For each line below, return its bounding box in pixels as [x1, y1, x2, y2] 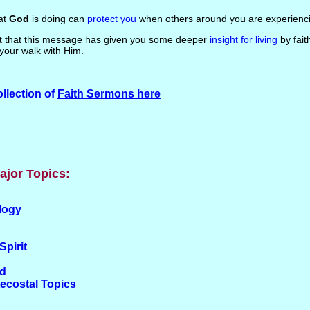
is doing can [28, 13, 87, 24]
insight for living [209, 34, 277, 45]
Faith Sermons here [57, 88, 161, 100]
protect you [86, 13, 136, 24]
